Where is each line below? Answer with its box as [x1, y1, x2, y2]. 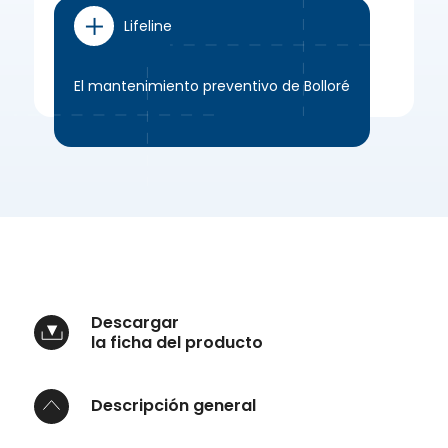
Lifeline [124, 15, 173, 36]
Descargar [91, 310, 180, 334]
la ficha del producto [91, 330, 264, 354]
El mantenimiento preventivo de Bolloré [74, 75, 351, 96]
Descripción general [91, 394, 257, 418]
